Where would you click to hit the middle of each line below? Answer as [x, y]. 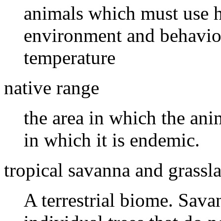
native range [52, 87]
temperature [70, 57]
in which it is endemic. [112, 140]
